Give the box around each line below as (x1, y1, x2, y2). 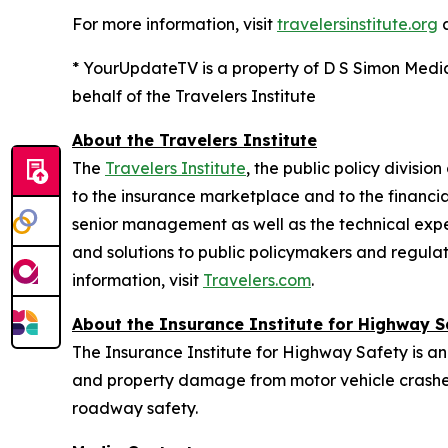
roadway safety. (72, 398, 198, 418)
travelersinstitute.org (277, 14, 438, 34)
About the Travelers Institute (72, 130, 317, 150)
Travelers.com (203, 270, 311, 290)
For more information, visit (72, 14, 277, 34)
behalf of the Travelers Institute (72, 86, 316, 106)
